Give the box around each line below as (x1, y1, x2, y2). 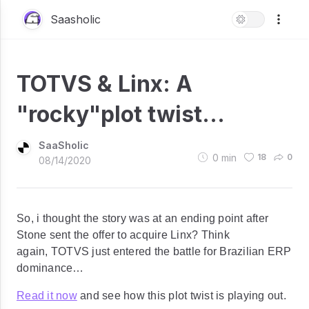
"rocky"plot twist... (17, 101, 225, 128)
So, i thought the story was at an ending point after (17, 212, 268, 224)
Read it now (17, 290, 77, 301)
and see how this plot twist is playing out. (77, 290, 286, 301)
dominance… (17, 262, 84, 274)
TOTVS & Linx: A (17, 70, 192, 97)
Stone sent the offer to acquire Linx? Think (17, 229, 230, 241)
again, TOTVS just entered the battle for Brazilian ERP (17, 246, 292, 257)
